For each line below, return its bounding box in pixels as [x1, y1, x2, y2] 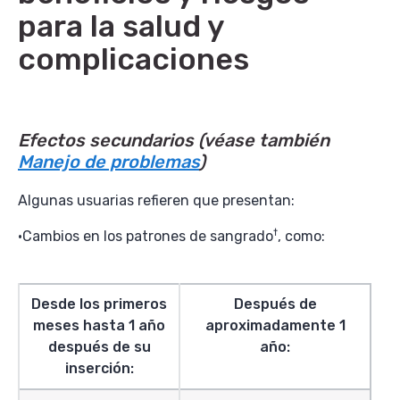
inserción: [64, 360, 134, 377]
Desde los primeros [31, 296, 167, 312]
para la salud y [18, 8, 224, 45]
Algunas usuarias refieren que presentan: [18, 192, 295, 209]
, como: [278, 228, 325, 245]
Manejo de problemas [18, 151, 199, 172]
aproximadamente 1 [204, 317, 346, 334]
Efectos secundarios [18, 129, 198, 151]
